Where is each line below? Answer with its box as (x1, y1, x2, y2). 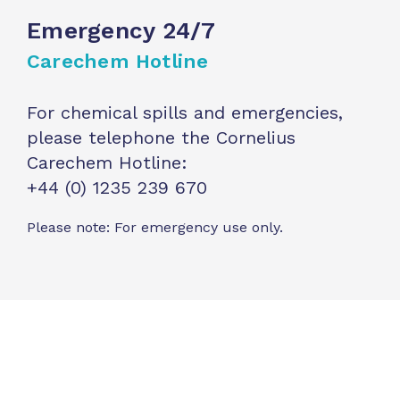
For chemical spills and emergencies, (27, 101, 343, 123)
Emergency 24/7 (27, 16, 216, 44)
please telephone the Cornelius (27, 126, 296, 148)
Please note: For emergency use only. (27, 218, 283, 236)
